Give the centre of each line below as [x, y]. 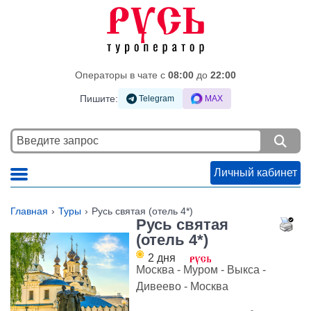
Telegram [155, 99]
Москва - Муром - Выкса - [201, 270]
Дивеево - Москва [183, 287]
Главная [29, 211]
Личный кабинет [255, 173]
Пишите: [99, 98]
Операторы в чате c [121, 75]
